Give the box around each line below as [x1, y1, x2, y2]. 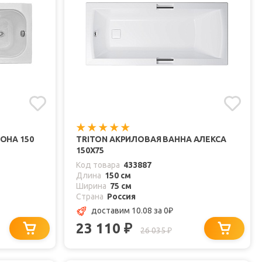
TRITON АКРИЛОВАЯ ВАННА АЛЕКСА [76, 135, 226, 144]
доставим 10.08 [91, 205, 154, 215]
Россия [107, 192, 136, 202]
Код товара [76, 160, 120, 170]
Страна [76, 192, 104, 202]
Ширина [76, 181, 106, 191]
